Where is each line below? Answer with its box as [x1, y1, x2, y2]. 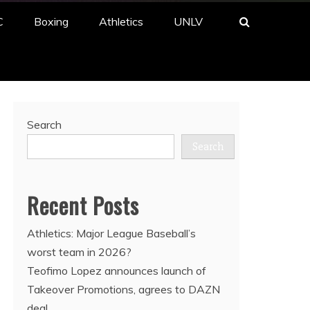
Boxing [34, 15, 69, 28]
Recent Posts [27, 189, 139, 221]
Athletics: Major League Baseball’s [27, 226, 196, 240]
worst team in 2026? [27, 245, 131, 259]
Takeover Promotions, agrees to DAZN [27, 282, 220, 296]
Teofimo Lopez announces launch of [27, 264, 206, 277]
